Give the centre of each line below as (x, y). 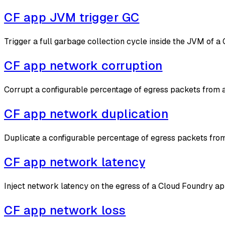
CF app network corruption (83, 66)
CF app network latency (75, 162)
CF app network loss (65, 210)
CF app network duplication (86, 114)
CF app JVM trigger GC (72, 18)
